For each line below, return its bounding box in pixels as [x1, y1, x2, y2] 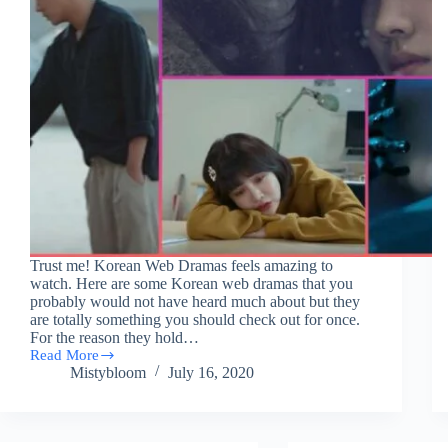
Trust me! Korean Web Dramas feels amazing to [30, 257, 333, 275]
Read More [30, 347, 99, 364]
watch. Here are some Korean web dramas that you [30, 275, 353, 293]
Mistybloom [70, 364, 146, 382]
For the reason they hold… [30, 329, 199, 347]
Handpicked [29, 371, 105, 388]
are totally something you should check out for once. [30, 311, 360, 329]
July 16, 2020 [168, 364, 254, 382]
